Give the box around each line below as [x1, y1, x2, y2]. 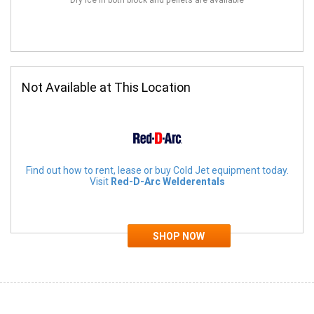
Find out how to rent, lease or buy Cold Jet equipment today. [25, 165, 289, 176]
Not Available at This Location [22, 80, 191, 95]
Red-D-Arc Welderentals [110, 176, 225, 187]
